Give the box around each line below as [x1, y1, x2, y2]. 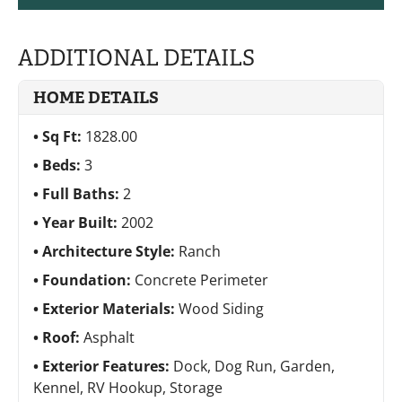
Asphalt [83, 327, 135, 347]
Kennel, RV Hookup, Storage [33, 377, 223, 398]
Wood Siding [179, 298, 264, 319]
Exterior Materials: [42, 298, 179, 319]
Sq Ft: [42, 126, 85, 146]
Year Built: [42, 212, 121, 232]
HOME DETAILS [33, 86, 159, 108]
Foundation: [42, 269, 135, 290]
